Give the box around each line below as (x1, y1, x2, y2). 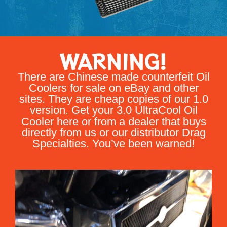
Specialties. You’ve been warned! (32, 137, 195, 150)
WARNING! (60, 47, 167, 76)
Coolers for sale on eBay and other (28, 82, 199, 95)
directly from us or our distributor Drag (21, 126, 206, 139)
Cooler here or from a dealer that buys (21, 115, 206, 128)
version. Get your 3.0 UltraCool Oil (29, 104, 198, 117)
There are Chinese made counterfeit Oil (17, 70, 210, 84)
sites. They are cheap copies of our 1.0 (19, 93, 208, 106)
